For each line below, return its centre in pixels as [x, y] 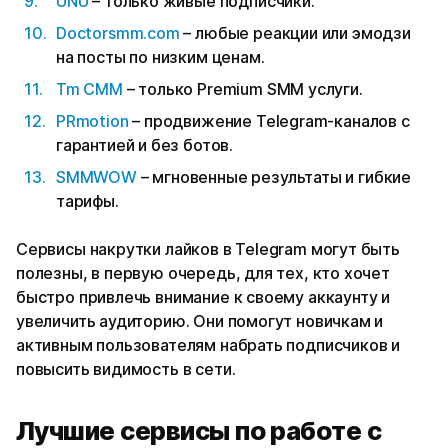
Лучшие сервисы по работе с [199, 430]
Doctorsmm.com [118, 32]
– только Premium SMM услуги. [244, 88]
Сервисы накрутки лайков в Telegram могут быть [208, 248]
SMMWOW [96, 176]
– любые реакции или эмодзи [295, 32]
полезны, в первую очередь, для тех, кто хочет [203, 272]
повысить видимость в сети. [126, 368]
